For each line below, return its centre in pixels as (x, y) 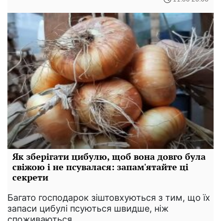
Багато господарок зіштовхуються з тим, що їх (109, 198)
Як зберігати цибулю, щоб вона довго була (109, 157)
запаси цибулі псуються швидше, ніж (88, 209)
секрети (30, 177)
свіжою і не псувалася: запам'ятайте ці (100, 167)
